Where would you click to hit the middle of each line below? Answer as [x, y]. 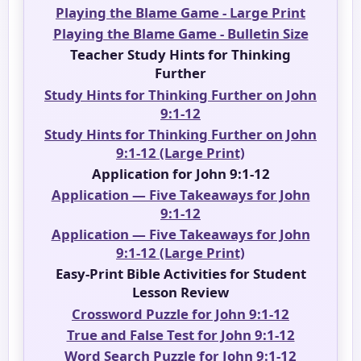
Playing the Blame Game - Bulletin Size [180, 34]
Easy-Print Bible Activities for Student [180, 274]
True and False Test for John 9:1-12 [180, 334]
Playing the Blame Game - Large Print [180, 12]
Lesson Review [180, 293]
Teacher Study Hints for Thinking [180, 55]
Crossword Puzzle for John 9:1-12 [180, 313]
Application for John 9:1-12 [180, 173]
